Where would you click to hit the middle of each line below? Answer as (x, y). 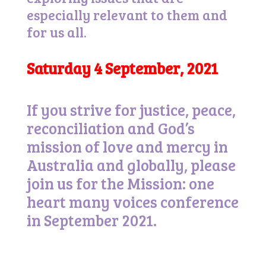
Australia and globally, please (131, 165)
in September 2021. (91, 220)
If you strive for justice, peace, (131, 110)
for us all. (56, 32)
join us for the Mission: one (120, 183)
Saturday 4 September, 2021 (122, 68)
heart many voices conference (132, 202)
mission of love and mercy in (127, 146)
